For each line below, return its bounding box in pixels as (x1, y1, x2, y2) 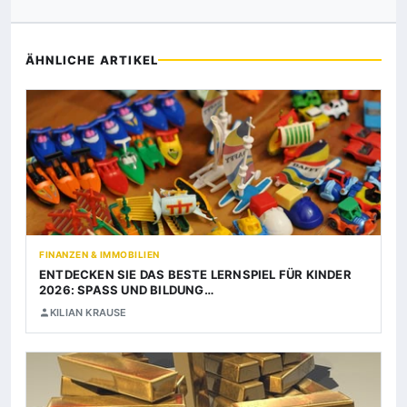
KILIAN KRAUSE (50, 306, 127, 320)
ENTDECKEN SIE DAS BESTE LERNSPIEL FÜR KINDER (39, 267, 352, 283)
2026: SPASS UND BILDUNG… (39, 283, 204, 298)
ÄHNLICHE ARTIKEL (25, 53, 159, 68)
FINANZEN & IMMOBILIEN (39, 249, 160, 261)
